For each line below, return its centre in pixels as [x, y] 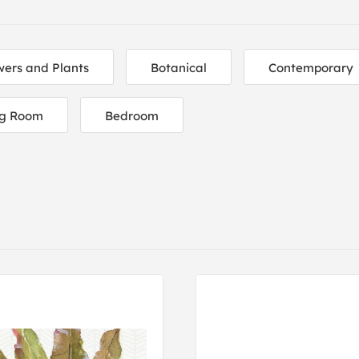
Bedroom [132, 116]
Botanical [179, 68]
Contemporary [311, 68]
